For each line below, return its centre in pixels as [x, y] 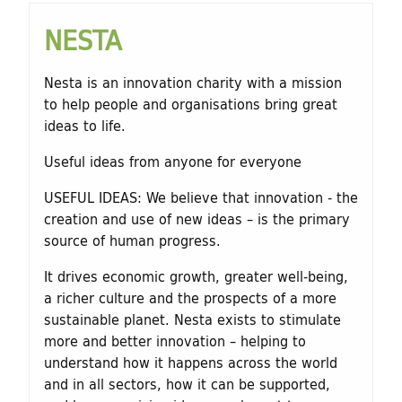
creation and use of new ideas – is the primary [197, 218]
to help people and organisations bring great [191, 103]
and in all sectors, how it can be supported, [187, 383]
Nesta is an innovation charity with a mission [193, 82]
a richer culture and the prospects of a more [190, 297]
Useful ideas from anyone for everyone [173, 161]
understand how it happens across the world [191, 362]
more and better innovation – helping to [175, 340]
